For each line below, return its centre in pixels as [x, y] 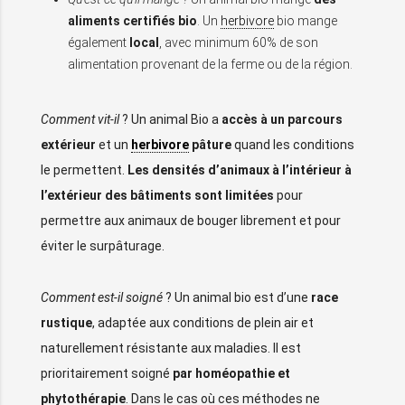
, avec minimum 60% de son [239, 43]
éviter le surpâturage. [103, 246]
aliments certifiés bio [132, 21]
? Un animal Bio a [170, 120]
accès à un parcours [282, 120]
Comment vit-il [80, 120]
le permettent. [84, 170]
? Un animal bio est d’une [237, 297]
